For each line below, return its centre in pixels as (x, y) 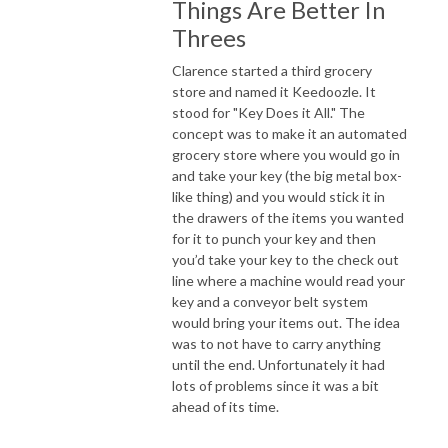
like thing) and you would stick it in (278, 197)
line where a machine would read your (288, 281)
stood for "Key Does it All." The (268, 113)
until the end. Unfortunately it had (278, 365)
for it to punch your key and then (274, 239)
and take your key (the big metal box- (287, 176)
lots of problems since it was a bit (275, 386)
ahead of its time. (225, 407)
